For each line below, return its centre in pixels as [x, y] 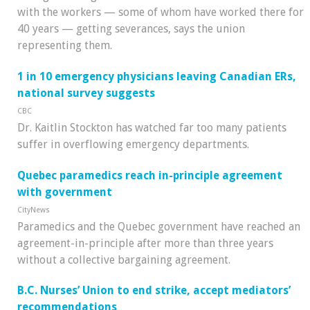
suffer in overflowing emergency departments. [133, 144]
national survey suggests [86, 93]
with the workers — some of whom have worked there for [161, 12]
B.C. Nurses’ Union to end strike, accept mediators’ [154, 291]
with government [65, 192]
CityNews [34, 210]
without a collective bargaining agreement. [124, 259]
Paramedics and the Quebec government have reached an [159, 226]
